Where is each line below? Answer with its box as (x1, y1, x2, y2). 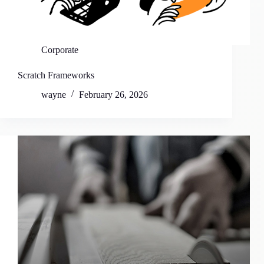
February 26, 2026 (79, 90, 148, 100)
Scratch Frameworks (18, 70, 94, 81)
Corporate (41, 45, 78, 55)
